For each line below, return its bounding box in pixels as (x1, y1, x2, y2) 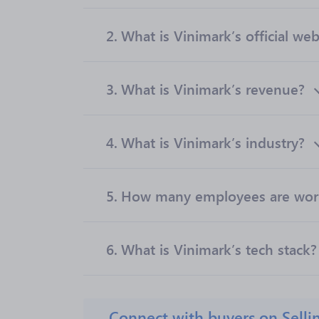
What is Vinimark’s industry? (121, 132, 305, 152)
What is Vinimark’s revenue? (121, 78, 305, 98)
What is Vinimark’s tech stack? (121, 239, 317, 258)
